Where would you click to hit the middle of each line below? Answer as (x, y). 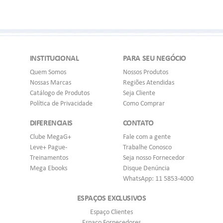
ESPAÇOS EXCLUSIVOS (111, 197)
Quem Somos (48, 71)
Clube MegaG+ (50, 136)
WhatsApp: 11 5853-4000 (158, 178)
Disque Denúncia (146, 167)
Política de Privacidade (61, 103)
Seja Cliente (139, 92)
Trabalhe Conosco (147, 147)
